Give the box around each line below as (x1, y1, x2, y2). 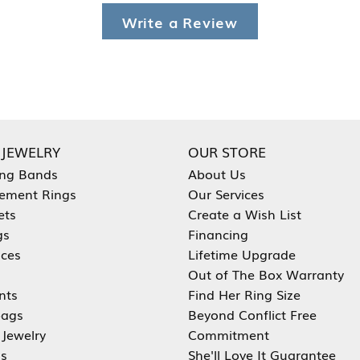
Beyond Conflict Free (188, 305, 317, 325)
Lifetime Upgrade (188, 244, 296, 264)
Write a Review (121, 10, 239, 33)
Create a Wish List (188, 204, 301, 224)
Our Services (188, 184, 264, 204)
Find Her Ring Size (188, 284, 301, 305)
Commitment (188, 325, 269, 345)
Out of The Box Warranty (188, 264, 344, 284)
